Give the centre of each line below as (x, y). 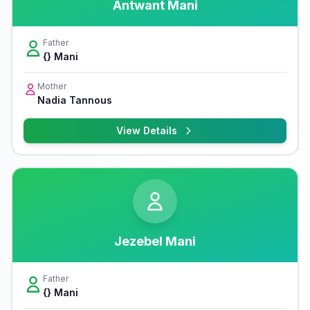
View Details (147, 130)
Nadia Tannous (75, 100)
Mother (52, 86)
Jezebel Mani (155, 241)
